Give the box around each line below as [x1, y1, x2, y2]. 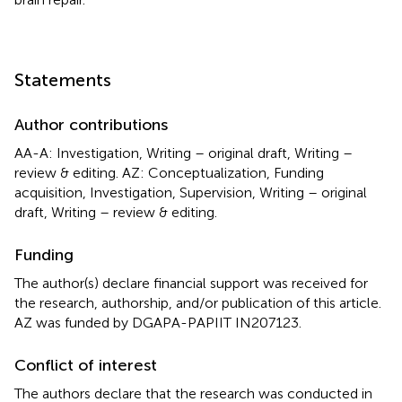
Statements [14, 68, 111, 91]
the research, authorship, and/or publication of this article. [14, 293, 381, 311]
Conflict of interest [14, 354, 157, 375]
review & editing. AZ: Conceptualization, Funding [14, 163, 324, 181]
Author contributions [14, 114, 168, 135]
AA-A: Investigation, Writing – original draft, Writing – [14, 144, 353, 162]
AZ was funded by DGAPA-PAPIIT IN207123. [14, 313, 301, 331]
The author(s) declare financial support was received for [14, 274, 368, 292]
